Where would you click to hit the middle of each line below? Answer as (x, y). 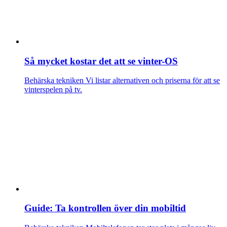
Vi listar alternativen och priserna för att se (152, 81)
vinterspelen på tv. (53, 90)
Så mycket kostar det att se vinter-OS (101, 61)
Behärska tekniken (54, 81)
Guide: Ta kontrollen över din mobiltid (105, 208)
